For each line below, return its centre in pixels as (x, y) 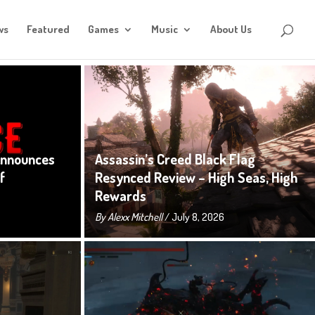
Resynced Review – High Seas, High (196, 177)
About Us (231, 29)
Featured (48, 29)
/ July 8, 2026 (193, 217)
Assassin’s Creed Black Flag (175, 159)
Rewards (120, 195)
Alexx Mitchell (135, 217)
